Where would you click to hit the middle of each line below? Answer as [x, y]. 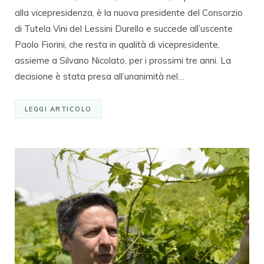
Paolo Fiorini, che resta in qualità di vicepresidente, [117, 45]
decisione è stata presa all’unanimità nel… [100, 77]
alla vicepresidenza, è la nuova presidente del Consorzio [129, 13]
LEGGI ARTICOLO [58, 109]
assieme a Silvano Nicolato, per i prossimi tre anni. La [123, 61]
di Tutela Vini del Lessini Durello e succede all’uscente [124, 29]
